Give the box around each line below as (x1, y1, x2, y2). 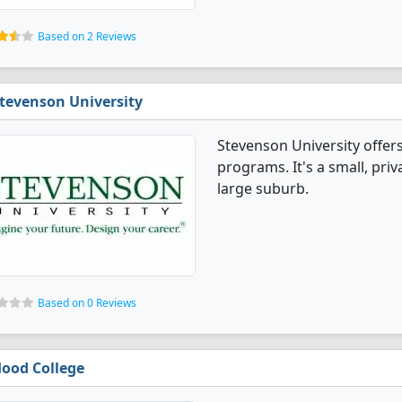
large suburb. (217, 179, 309, 198)
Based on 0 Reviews (38, 295, 136, 310)
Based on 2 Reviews (38, 29, 136, 44)
